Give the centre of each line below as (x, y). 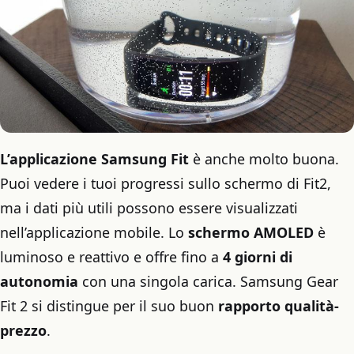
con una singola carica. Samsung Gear (208, 282)
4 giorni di (258, 257)
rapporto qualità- (279, 306)
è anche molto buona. (264, 159)
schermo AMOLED (251, 233)
